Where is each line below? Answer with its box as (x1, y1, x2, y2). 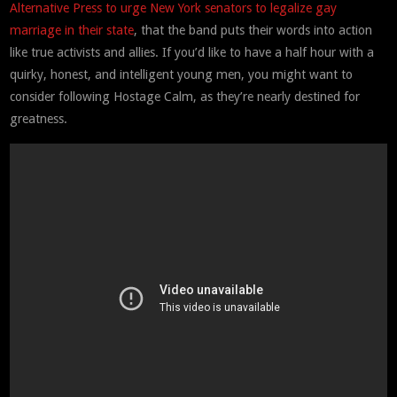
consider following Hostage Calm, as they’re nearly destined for (10, 89, 361, 104)
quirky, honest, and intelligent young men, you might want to (10, 66, 354, 82)
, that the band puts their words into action (134, 22, 373, 37)
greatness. (10, 111, 68, 126)
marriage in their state (10, 22, 135, 37)
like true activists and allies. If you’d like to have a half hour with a (10, 44, 375, 59)
